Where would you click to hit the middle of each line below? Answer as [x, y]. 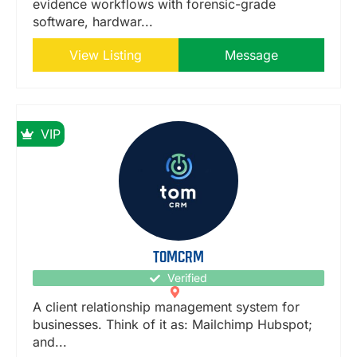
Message [251, 55]
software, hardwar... [93, 22]
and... [50, 342]
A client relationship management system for [166, 307]
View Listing [106, 55]
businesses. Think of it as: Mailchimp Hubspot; [173, 325]
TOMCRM [178, 257]
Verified [187, 278]
